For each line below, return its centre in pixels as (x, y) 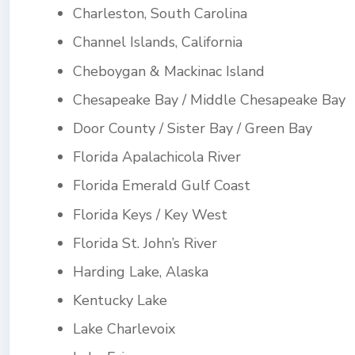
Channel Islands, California (158, 42)
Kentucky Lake (120, 301)
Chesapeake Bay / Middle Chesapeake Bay (209, 99)
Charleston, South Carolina (160, 14)
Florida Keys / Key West (150, 214)
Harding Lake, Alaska (141, 271)
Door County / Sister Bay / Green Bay (193, 128)
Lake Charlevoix (124, 329)
